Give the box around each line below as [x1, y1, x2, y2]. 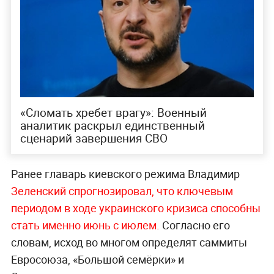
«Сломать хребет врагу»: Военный [20, 105, 207, 121]
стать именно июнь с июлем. [10, 218, 162, 233]
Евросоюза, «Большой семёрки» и [10, 252, 184, 267]
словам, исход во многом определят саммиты [10, 235, 247, 250]
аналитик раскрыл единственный [20, 117, 205, 134]
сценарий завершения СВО [20, 130, 168, 147]
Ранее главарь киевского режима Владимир [10, 166, 240, 182]
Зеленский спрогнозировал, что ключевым [10, 183, 233, 199]
